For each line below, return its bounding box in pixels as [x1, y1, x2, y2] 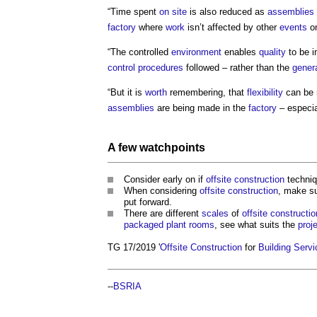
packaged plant [124, 219, 186, 230]
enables [221, 46, 259, 57]
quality [259, 46, 286, 57]
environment [171, 46, 221, 57]
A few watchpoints [108, 141, 205, 154]
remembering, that [167, 86, 247, 98]
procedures [138, 62, 183, 73]
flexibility [247, 86, 283, 98]
